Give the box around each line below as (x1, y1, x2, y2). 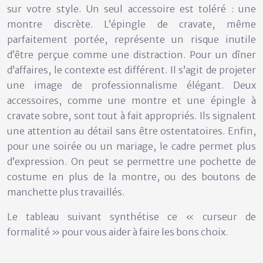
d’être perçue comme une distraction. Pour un (7, 49, 232, 61)
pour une (7, 140, 53, 153)
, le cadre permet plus (153, 140, 256, 153)
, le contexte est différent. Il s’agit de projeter (48, 64, 256, 76)
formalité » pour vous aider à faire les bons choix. (7, 226, 228, 238)
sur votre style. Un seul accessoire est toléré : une (7, 3, 256, 15)
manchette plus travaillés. (7, 186, 124, 198)
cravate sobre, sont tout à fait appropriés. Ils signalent (7, 110, 256, 122)
